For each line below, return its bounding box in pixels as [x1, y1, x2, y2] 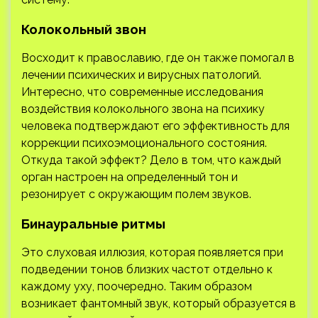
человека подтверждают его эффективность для [21, 119, 290, 133]
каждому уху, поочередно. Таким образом [21, 279, 252, 293]
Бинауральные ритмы [21, 215, 165, 231]
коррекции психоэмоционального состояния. [21, 136, 267, 150]
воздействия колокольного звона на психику [21, 102, 265, 116]
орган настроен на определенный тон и [21, 170, 238, 184]
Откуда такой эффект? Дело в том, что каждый [21, 153, 281, 167]
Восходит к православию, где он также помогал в [21, 50, 295, 65]
